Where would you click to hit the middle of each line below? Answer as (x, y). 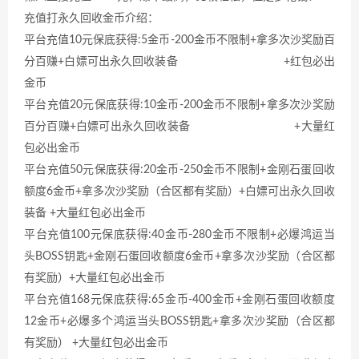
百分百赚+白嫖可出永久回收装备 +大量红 (179, 126)
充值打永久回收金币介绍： (91, 18)
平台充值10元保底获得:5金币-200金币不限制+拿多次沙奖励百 (179, 40)
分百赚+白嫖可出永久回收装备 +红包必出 (179, 61)
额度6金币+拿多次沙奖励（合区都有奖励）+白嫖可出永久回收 (179, 191)
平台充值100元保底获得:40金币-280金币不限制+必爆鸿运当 (179, 234)
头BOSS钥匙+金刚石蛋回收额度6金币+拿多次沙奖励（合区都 (179, 256)
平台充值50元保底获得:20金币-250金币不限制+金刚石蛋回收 (179, 169)
